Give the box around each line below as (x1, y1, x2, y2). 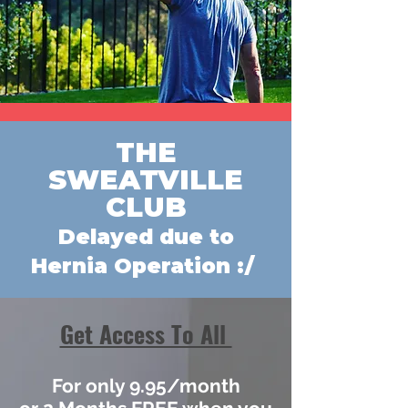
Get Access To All (59, 316, 232, 352)
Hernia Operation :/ (31, 253, 260, 279)
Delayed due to (57, 224, 234, 250)
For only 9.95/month (51, 374, 240, 397)
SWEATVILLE (48, 163, 243, 197)
